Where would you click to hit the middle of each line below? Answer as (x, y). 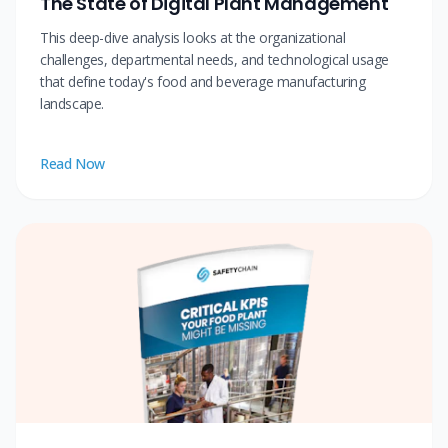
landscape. (72, 104)
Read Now (72, 164)
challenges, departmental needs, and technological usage (215, 60)
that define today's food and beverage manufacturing (203, 82)
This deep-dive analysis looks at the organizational (193, 38)
